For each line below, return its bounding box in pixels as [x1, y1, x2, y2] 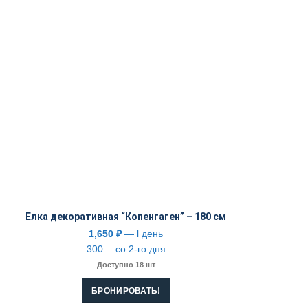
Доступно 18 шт [96, 260, 155, 269]
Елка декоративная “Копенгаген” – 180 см [25, 210, 227, 222]
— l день [122, 228, 164, 239]
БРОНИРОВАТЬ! [91, 285, 161, 296]
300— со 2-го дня [86, 243, 166, 254]
